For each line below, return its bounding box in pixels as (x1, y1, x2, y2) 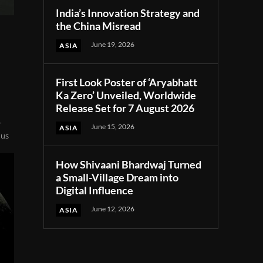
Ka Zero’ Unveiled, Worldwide (56, 88, 197, 102)
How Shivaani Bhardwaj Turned (56, 157, 202, 171)
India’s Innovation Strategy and (56, 6, 200, 19)
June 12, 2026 (91, 204, 135, 213)
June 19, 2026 (91, 39, 135, 49)
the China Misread (56, 19, 141, 32)
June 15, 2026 (91, 122, 135, 131)
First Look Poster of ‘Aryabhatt (56, 75, 198, 89)
